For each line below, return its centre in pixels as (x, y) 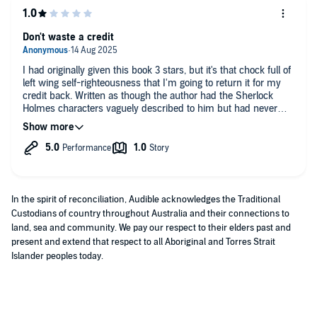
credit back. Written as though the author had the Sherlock (148, 96)
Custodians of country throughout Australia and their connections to (150, 213)
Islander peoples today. (57, 256)
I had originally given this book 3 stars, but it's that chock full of (157, 70)
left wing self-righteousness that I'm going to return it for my (152, 83)
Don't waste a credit (68, 37)
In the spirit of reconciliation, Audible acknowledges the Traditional (146, 199)
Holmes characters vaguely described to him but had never (150, 108)
